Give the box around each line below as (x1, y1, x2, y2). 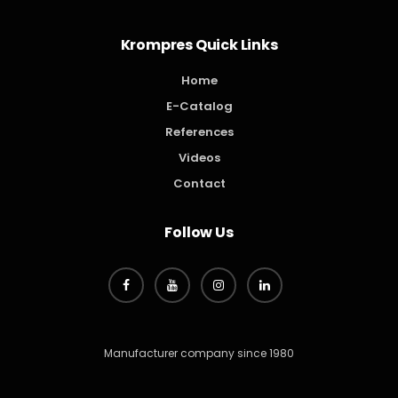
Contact (172, 175, 226, 193)
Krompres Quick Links (120, 35, 278, 56)
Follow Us (164, 222, 234, 243)
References (164, 123, 234, 141)
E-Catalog (165, 98, 233, 115)
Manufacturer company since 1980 (104, 346, 294, 362)
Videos (178, 149, 220, 167)
